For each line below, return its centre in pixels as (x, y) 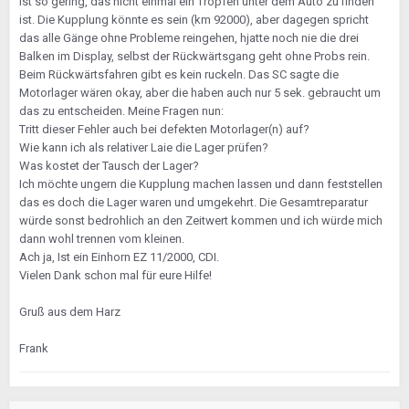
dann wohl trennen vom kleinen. (102, 239)
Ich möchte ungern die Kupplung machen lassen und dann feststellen (201, 184)
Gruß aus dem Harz (70, 312)
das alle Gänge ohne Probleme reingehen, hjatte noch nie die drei (189, 38)
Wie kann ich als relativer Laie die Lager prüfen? (144, 147)
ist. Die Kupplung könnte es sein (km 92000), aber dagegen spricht (194, 20)
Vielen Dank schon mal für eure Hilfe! (115, 275)
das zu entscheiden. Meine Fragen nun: (121, 111)
